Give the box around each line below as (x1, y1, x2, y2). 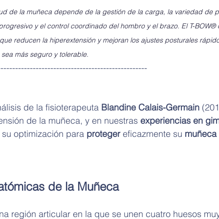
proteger (87, 128, 123, 139)
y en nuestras (85, 114, 140, 126)
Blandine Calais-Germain (101, 101, 199, 113)
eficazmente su (123, 128, 185, 139)
